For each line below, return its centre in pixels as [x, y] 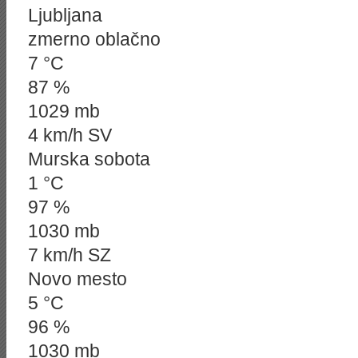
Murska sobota [89, 159]
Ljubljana [65, 15]
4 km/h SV [70, 135]
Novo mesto [78, 279]
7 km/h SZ [70, 255]
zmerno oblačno [94, 39]
